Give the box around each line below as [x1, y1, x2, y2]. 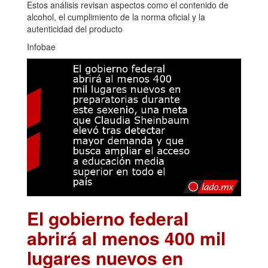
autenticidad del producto [27, 22, 123, 35]
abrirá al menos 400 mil [27, 225, 226, 251]
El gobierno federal [27, 205, 188, 232]
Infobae [27, 40, 56, 53]
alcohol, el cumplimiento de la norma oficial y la [27, 10, 205, 23]
